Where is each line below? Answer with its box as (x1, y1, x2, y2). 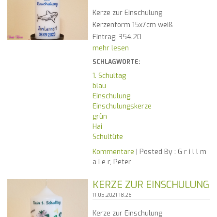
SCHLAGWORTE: (92, 58, 140, 66)
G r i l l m (175, 147, 206, 157)
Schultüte (92, 132, 123, 142)
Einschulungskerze (92, 102, 152, 111)
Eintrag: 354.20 (92, 32, 141, 42)
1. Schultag (92, 71, 126, 81)
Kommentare (92, 147, 134, 157)
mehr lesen (92, 44, 129, 53)
